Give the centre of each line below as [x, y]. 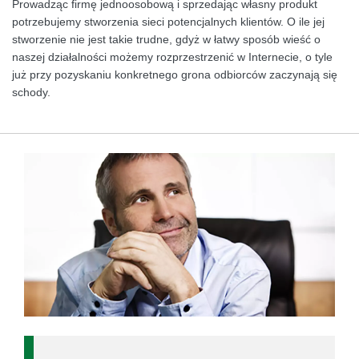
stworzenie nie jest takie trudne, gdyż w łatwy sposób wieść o [166, 40]
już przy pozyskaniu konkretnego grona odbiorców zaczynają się [175, 75]
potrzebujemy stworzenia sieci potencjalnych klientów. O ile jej [168, 22]
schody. [31, 93]
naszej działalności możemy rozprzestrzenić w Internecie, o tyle [172, 57]
